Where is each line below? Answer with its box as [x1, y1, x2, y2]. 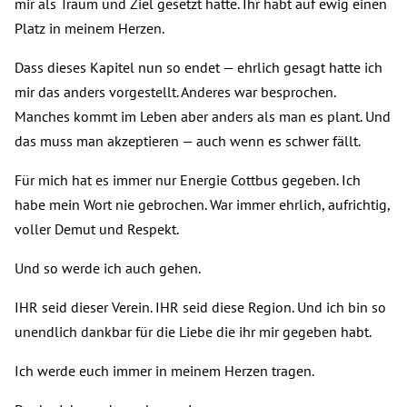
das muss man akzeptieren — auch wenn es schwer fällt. [15, 132, 361, 151]
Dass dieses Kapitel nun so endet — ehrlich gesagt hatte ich [15, 58, 382, 77]
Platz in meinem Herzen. [15, 19, 164, 38]
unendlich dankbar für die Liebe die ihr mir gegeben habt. [15, 323, 372, 342]
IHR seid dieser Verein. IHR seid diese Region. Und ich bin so [15, 298, 386, 317]
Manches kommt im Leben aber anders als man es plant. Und [15, 107, 391, 126]
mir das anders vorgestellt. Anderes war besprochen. [15, 83, 335, 102]
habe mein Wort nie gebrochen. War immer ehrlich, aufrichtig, [15, 195, 390, 214]
